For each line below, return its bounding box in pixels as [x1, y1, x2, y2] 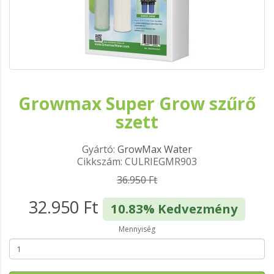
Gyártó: [82, 143, 117, 156]
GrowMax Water [117, 143, 192, 156]
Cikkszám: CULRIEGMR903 [77, 155, 197, 168]
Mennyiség [119, 224, 155, 234]
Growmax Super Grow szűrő [18, 92, 256, 115]
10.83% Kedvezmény [110, 200, 238, 217]
